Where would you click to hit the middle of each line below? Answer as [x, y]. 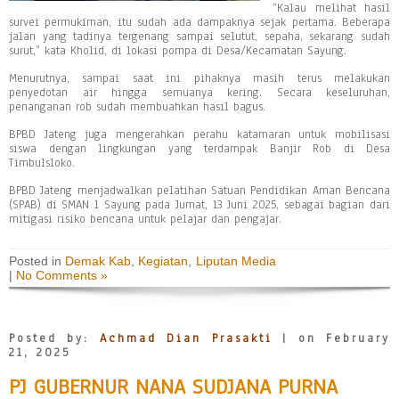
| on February [331, 338]
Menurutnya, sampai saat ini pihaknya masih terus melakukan [199, 78]
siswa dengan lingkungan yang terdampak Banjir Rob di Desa [199, 148]
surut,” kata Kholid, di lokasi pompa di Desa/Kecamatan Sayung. [178, 50]
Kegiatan [163, 261]
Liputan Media [236, 261]
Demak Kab [98, 261]
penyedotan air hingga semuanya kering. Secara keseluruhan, [199, 92]
